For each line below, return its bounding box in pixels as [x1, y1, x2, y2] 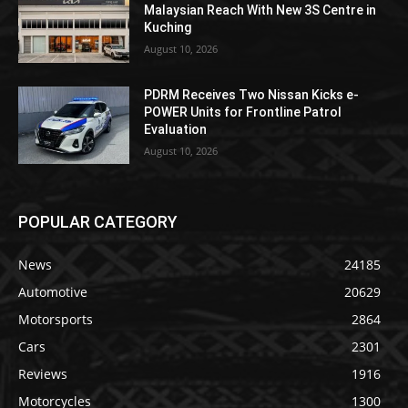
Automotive [18, 283, 87, 301]
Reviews [18, 365, 67, 383]
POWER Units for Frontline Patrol [144, 104, 342, 119]
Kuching [144, 19, 192, 35]
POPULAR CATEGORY [18, 212, 178, 232]
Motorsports [18, 311, 93, 329]
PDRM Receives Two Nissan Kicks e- [144, 87, 360, 102]
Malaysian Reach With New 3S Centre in [144, 2, 377, 17]
